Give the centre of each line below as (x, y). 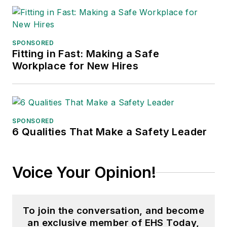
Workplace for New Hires (75, 66)
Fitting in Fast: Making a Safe (86, 54)
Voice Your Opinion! (84, 173)
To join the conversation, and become (113, 211)
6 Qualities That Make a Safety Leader (110, 132)
